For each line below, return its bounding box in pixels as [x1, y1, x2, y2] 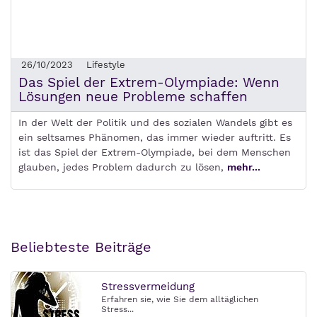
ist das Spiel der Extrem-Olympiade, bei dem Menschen [18, 146, 291, 158]
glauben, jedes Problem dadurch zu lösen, [18, 161, 227, 173]
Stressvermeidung [101, 280, 195, 293]
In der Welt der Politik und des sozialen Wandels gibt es [18, 117, 292, 128]
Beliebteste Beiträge [11, 238, 151, 255]
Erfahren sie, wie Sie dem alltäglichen [101, 294, 258, 304]
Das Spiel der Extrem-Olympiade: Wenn [18, 74, 279, 91]
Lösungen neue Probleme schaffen [18, 88, 248, 105]
